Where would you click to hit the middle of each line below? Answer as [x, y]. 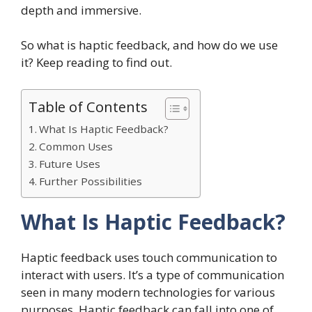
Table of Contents [88, 106]
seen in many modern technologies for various [148, 292]
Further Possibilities [91, 181]
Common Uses [76, 146]
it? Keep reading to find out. [96, 63]
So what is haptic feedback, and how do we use [149, 45]
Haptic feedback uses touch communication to [149, 257]
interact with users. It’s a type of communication [153, 274]
